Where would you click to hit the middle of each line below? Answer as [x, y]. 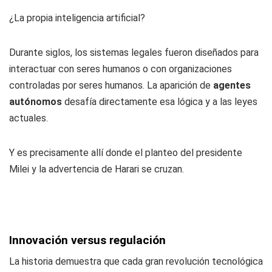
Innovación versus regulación [87, 240]
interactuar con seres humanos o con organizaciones [121, 69]
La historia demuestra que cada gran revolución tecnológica [136, 261]
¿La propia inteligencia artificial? [77, 18]
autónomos [36, 102]
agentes [232, 85]
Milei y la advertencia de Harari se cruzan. [97, 169]
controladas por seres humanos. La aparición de [111, 85]
